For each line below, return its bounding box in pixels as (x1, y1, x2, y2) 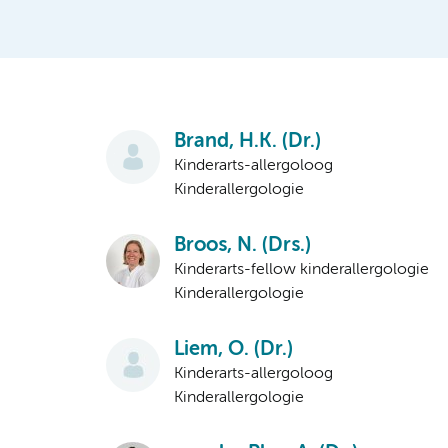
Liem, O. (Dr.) (174, 340, 293, 360)
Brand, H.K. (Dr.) (174, 132, 321, 152)
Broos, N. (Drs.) (174, 236, 311, 256)
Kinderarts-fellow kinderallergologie (174, 262, 429, 279)
